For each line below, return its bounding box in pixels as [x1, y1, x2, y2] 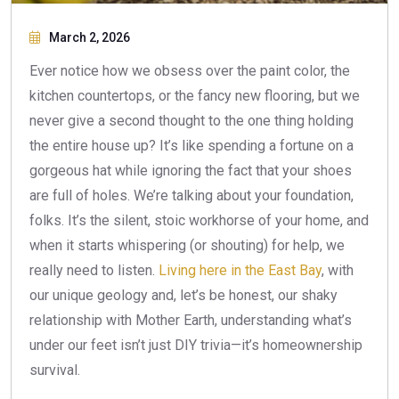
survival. [29, 361, 80, 379]
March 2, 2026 [49, 29, 130, 45]
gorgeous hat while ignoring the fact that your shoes [29, 161, 352, 179]
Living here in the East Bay [159, 261, 322, 279]
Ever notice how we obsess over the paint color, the [29, 61, 350, 79]
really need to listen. [29, 261, 159, 279]
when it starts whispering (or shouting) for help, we [29, 236, 345, 254]
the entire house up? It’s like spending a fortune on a [29, 136, 354, 154]
